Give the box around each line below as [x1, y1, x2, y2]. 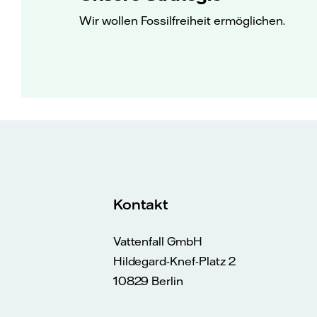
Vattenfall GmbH [113, 234, 202, 249]
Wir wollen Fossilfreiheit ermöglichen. [79, 13, 285, 28]
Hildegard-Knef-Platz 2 [113, 254, 236, 269]
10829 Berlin [113, 274, 184, 289]
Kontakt [113, 195, 168, 214]
